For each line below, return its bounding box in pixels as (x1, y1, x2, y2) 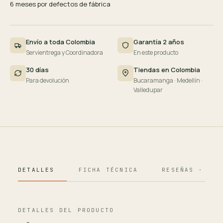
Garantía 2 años (133, 37, 184, 46)
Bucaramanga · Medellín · (133, 76, 203, 85)
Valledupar (133, 86, 163, 94)
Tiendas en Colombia (133, 65, 200, 74)
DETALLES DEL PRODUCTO (18, 207, 114, 214)
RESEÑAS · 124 (162, 166, 222, 173)
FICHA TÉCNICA (78, 166, 138, 173)
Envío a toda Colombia (26, 37, 95, 46)
